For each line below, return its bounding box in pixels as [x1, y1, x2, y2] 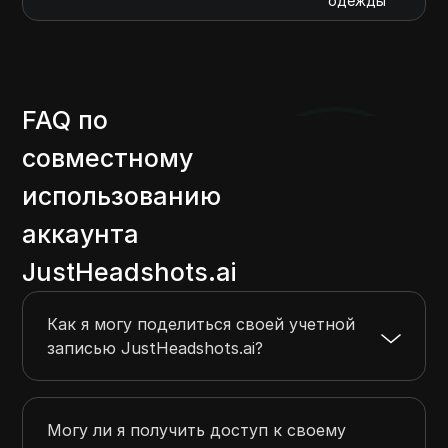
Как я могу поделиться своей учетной [47, 314, 356, 335]
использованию [22, 181, 222, 212]
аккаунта [22, 219, 140, 250]
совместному [22, 143, 194, 174]
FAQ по [22, 105, 109, 136]
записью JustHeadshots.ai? [47, 338, 264, 359]
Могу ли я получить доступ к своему [47, 420, 347, 441]
